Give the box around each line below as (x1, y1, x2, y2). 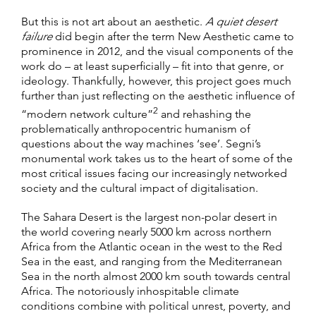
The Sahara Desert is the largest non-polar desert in (21, 209, 277, 224)
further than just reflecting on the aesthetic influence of (21, 88, 295, 102)
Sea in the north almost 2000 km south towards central (21, 269, 291, 283)
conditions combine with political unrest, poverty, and (21, 298, 291, 312)
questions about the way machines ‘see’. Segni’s (21, 136, 261, 150)
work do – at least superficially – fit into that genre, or (21, 59, 284, 73)
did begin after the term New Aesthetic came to (52, 29, 294, 43)
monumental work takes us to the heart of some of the (21, 151, 293, 165)
